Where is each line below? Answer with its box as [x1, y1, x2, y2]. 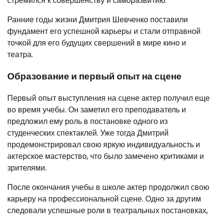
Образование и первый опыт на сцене [7, 69, 182, 83]
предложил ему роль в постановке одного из [7, 115, 168, 127]
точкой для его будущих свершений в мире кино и [7, 37, 186, 49]
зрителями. [7, 162, 46, 173]
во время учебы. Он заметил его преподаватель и [7, 104, 186, 115]
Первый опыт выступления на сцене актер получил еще [7, 92, 210, 104]
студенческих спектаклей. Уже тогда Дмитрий [7, 127, 169, 139]
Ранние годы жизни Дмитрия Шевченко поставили [7, 14, 188, 26]
